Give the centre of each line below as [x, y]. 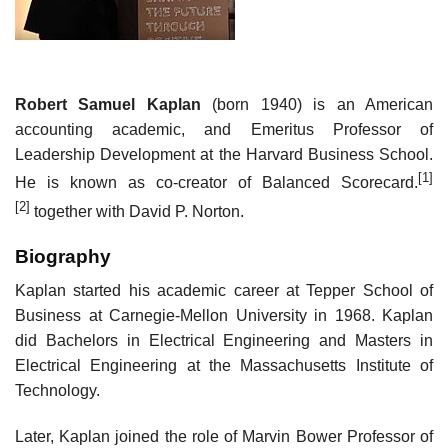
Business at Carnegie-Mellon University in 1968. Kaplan [224, 316]
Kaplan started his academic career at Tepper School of [224, 291]
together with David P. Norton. [137, 212]
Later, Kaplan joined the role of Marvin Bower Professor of [224, 437]
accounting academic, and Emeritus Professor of [224, 130]
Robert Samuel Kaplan [108, 105]
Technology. [57, 391]
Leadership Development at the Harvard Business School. [224, 155]
